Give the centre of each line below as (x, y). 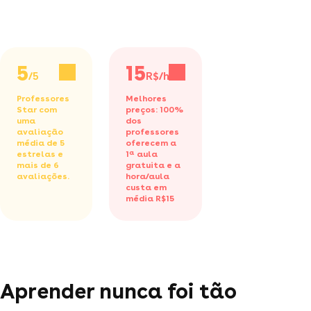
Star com (37, 109)
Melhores (146, 98)
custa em (146, 187)
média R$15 (150, 198)
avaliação (40, 132)
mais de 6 (38, 165)
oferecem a (151, 143)
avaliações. (43, 176)
